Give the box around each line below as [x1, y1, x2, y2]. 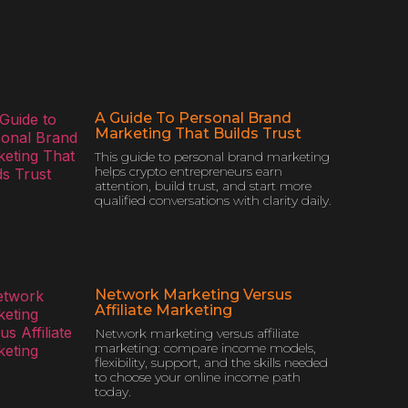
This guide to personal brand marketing [95, 148, 330, 165]
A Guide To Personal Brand [95, 109, 291, 127]
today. [95, 383, 131, 401]
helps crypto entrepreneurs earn [95, 163, 282, 179]
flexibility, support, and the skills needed [95, 354, 328, 372]
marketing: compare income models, [95, 340, 316, 357]
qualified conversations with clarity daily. [95, 192, 331, 209]
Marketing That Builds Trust [95, 125, 301, 142]
